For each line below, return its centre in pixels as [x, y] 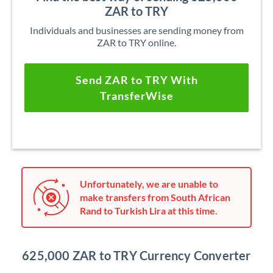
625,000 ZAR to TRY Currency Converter [136, 255]
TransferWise [136, 96]
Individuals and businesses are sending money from [136, 30]
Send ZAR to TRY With [136, 80]
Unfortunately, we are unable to [149, 184]
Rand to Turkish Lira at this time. [149, 211]
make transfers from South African [155, 197]
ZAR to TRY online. [136, 42]
